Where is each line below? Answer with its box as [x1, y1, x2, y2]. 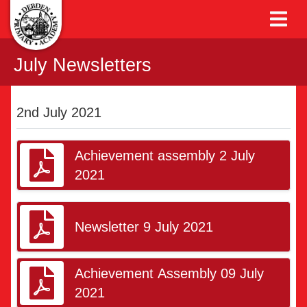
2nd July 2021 [16, 105, 101, 120]
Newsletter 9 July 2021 [75, 219, 213, 234]
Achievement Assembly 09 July [75, 266, 264, 281]
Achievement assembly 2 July [75, 148, 255, 163]
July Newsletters [14, 54, 151, 75]
